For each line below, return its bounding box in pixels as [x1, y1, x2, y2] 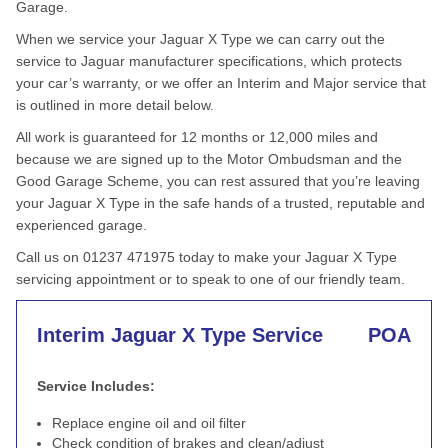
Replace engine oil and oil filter [52, 415, 246, 431]
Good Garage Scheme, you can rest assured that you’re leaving [16, 173, 420, 189]
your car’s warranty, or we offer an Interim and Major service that [16, 75, 426, 91]
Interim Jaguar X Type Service [37, 324, 323, 346]
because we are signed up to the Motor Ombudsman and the [16, 151, 402, 167]
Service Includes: [37, 378, 155, 394]
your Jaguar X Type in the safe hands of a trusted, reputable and [16, 195, 425, 211]
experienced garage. [16, 217, 147, 233]
